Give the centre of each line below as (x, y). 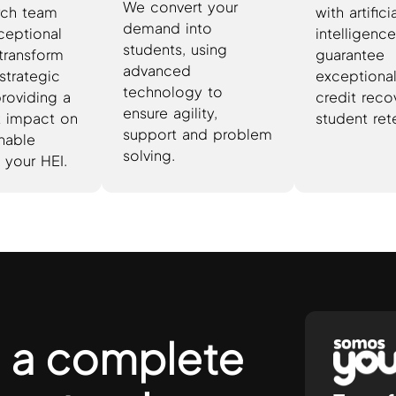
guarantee (350, 54)
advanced (157, 70)
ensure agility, (171, 112)
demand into (168, 27)
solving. (149, 155)
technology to (173, 91)
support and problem (198, 133)
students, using (175, 49)
